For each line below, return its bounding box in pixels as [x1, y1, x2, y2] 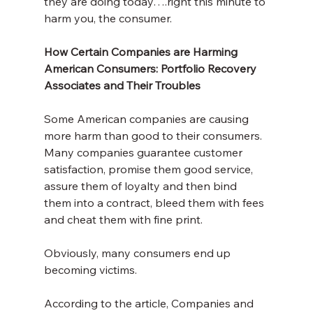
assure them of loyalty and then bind [43, 179, 240, 194]
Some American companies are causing [43, 112, 252, 126]
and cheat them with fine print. [43, 212, 205, 227]
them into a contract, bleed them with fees [43, 196, 267, 210]
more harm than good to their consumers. [43, 129, 265, 143]
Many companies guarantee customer [43, 145, 245, 160]
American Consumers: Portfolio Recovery [43, 61, 259, 76]
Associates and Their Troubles [43, 78, 201, 93]
